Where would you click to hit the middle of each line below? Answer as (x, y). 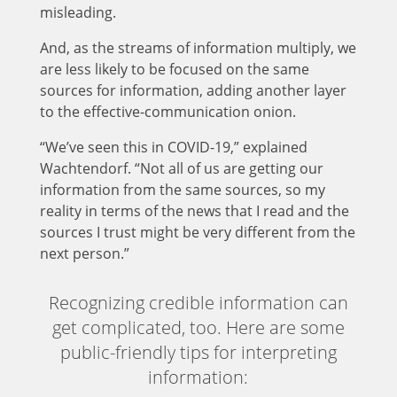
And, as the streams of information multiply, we (198, 47)
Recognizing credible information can (198, 302)
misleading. (78, 12)
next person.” (84, 253)
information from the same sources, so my (182, 189)
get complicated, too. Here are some (198, 327)
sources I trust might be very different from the (197, 232)
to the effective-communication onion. (167, 111)
